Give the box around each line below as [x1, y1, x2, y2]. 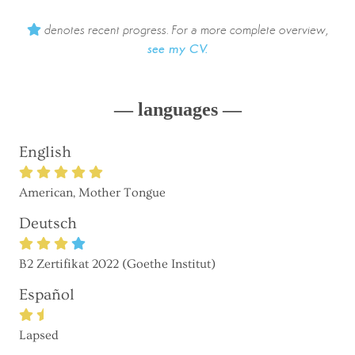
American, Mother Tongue [19, 185, 166, 200]
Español [19, 286, 74, 304]
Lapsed [19, 328, 59, 343]
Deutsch [19, 215, 77, 233]
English [19, 143, 71, 162]
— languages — [113, 99, 242, 120]
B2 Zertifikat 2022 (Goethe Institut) [19, 257, 216, 272]
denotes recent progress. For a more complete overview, [41, 25, 328, 38]
